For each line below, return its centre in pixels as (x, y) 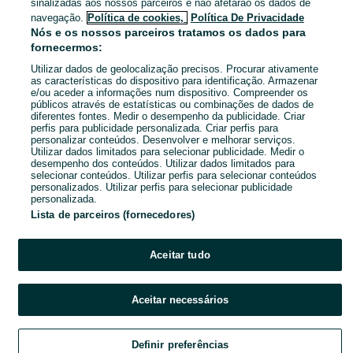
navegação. (57, 18)
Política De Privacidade (247, 18)
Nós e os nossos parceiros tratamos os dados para (168, 32)
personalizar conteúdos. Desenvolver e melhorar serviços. (163, 140)
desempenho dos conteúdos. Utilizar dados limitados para (162, 163)
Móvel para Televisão (190, 59)
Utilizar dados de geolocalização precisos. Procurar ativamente (174, 69)
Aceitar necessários (180, 300)
